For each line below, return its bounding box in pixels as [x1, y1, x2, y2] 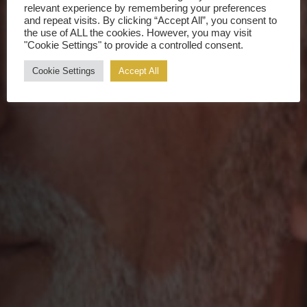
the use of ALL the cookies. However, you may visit [24, 27, 251, 38]
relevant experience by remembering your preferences [24, 2, 267, 14]
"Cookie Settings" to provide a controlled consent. [24, 39, 243, 51]
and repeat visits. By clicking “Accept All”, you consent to [24, 14, 277, 26]
